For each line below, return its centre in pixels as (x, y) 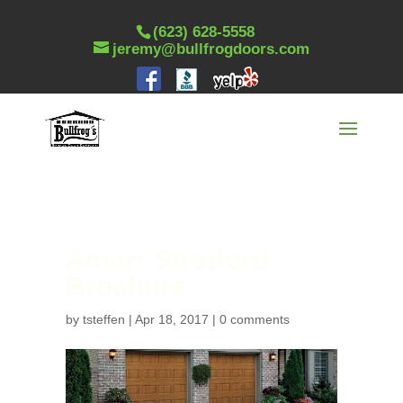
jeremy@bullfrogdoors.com (210, 49)
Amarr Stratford (166, 260)
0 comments (254, 319)
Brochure (125, 287)
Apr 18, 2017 (171, 319)
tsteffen (103, 319)
